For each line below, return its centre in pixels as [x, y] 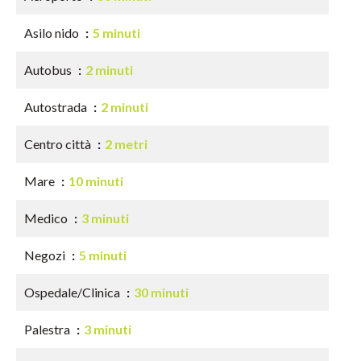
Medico [47, 218]
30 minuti [161, 292]
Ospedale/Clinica [73, 292]
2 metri [126, 144]
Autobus [49, 70]
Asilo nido [53, 33]
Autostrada [57, 107]
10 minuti [96, 181]
